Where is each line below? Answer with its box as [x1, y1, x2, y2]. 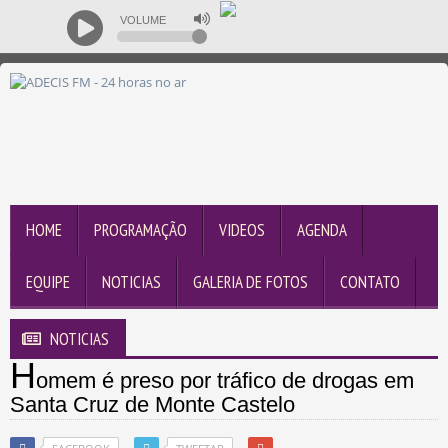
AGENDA [297, 219, 347, 242]
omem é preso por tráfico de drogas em [36, 368, 414, 394]
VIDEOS [219, 219, 265, 242]
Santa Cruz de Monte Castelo [10, 392, 295, 418]
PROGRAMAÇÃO [94, 219, 187, 242]
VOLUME [120, 14, 166, 26]
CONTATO [340, 271, 400, 294]
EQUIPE [26, 271, 70, 294]
